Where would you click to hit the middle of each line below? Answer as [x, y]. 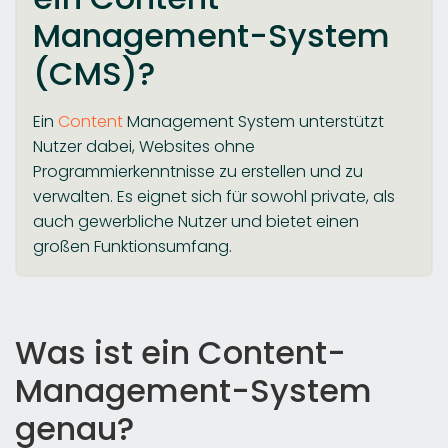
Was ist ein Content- [180, 352]
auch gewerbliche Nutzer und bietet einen [196, 221]
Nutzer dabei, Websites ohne [144, 146]
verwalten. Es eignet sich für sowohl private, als [214, 196]
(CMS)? [94, 73]
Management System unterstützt [253, 121]
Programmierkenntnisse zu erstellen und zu [198, 171]
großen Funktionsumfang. [132, 246]
